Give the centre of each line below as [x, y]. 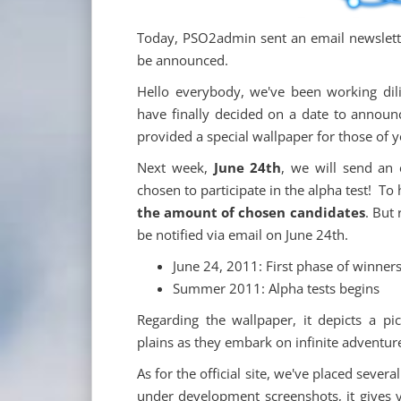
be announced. [183, 60]
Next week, [175, 167]
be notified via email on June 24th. [243, 235]
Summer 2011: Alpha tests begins [276, 288]
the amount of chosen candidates [251, 212]
